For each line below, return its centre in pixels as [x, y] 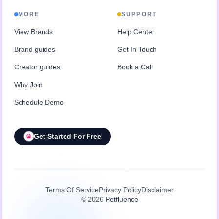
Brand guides [35, 49]
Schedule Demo [39, 102]
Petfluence [122, 199]
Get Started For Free [67, 136]
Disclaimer [157, 189]
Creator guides [37, 67]
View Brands [33, 32]
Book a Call [135, 67]
